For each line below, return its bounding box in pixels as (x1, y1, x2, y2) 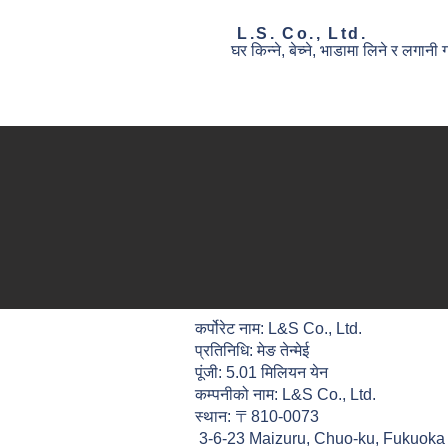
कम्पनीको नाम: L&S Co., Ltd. (195, 386, 376, 403)
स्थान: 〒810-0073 (195, 408, 319, 425)
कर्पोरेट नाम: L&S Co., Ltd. (195, 320, 362, 337)
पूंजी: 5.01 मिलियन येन (195, 364, 328, 381)
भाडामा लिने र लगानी (320, 42, 438, 59)
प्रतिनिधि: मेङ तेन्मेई (195, 342, 309, 359)
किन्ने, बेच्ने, (247, 42, 320, 59)
